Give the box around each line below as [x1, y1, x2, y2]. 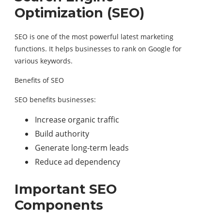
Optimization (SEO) [15, 5, 144, 21]
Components [15, 197, 103, 214]
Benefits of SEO [15, 76, 64, 85]
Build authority [35, 128, 89, 139]
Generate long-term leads [35, 142, 129, 154]
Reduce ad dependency [35, 156, 120, 168]
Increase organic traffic [35, 114, 119, 125]
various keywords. [15, 56, 73, 66]
